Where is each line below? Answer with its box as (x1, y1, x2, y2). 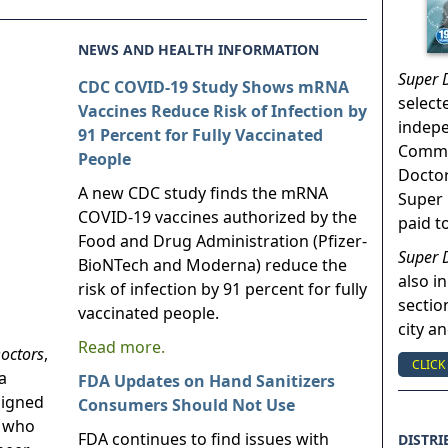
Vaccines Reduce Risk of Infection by (78, 100, 367, 122)
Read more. (78, 336, 165, 358)
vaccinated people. (78, 302, 219, 324)
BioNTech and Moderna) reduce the (78, 254, 347, 276)
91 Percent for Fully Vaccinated (78, 124, 323, 146)
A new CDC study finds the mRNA (78, 182, 328, 204)
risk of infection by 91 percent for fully (78, 278, 367, 300)
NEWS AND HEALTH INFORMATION (78, 40, 319, 59)
